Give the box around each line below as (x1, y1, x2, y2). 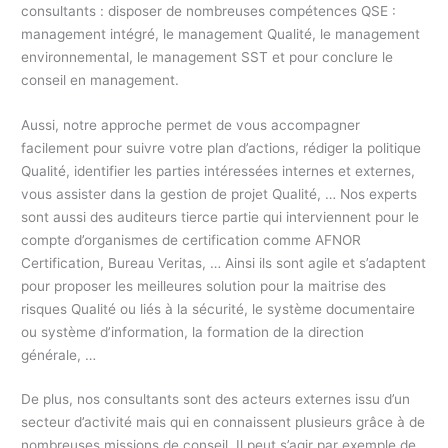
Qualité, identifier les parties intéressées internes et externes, (21, 162, 416, 179)
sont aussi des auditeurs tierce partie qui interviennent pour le (21, 208, 420, 225)
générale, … (21, 346, 97, 363)
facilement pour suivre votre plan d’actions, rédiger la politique (21, 139, 422, 156)
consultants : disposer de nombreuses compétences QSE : (21, 2, 397, 19)
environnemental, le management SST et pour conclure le (21, 48, 394, 65)
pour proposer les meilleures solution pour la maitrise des (21, 277, 387, 294)
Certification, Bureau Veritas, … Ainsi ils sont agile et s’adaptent (21, 254, 427, 271)
